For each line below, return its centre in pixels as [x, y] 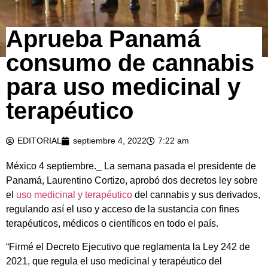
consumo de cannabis [130, 63]
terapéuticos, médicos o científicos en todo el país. [112, 224]
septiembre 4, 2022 [110, 141]
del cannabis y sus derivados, [196, 195]
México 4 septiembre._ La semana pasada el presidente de [131, 166]
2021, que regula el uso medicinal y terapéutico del [114, 261]
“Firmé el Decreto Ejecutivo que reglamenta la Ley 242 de [128, 246]
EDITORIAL [39, 141]
